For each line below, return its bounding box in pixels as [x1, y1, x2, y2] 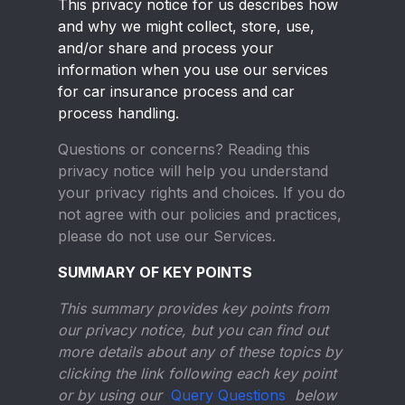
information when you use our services [58, 61, 328, 79]
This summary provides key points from [58, 299, 329, 317]
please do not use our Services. [58, 227, 276, 245]
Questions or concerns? [58, 140, 228, 158]
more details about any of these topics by [58, 343, 342, 361]
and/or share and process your [58, 39, 274, 57]
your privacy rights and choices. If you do [58, 184, 345, 202]
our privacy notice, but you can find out [58, 321, 328, 339]
